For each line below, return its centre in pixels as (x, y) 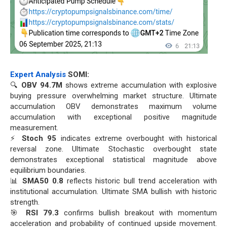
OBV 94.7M (42, 85)
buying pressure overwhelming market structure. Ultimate (113, 96)
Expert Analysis (38, 74)
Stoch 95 (39, 138)
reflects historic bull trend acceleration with (140, 181)
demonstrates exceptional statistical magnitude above (113, 160)
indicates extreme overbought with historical (137, 138)
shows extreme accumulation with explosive (140, 85)
